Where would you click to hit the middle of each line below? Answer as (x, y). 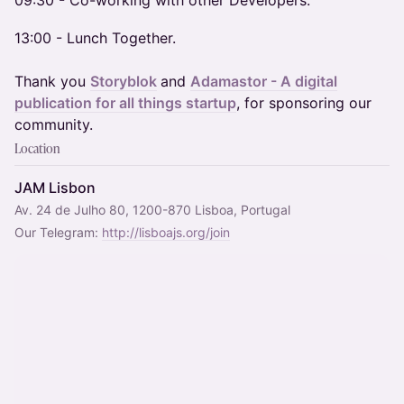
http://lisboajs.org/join (166, 232)
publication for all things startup (125, 103)
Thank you (52, 81)
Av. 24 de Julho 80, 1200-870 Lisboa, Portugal (152, 210)
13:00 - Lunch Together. (95, 38)
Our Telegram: (58, 232)
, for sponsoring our (304, 103)
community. (54, 124)
